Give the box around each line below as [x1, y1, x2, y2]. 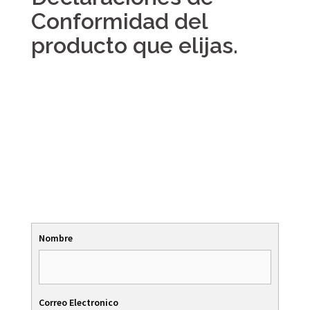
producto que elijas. [31, 33, 244, 58]
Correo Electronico [39, 296, 118, 309]
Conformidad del [31, 8, 208, 34]
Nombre [39, 232, 73, 244]
